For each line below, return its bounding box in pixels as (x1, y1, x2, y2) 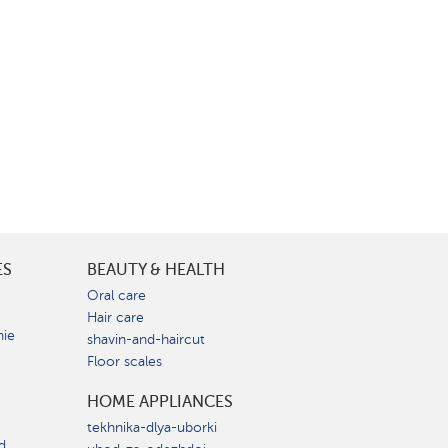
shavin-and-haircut (87, 331, 205, 348)
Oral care (87, 287, 146, 304)
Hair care (87, 309, 144, 326)
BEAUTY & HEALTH (87, 260, 225, 279)
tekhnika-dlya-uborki (87, 419, 217, 436)
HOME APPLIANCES (87, 392, 233, 411)
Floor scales (87, 353, 162, 370)
